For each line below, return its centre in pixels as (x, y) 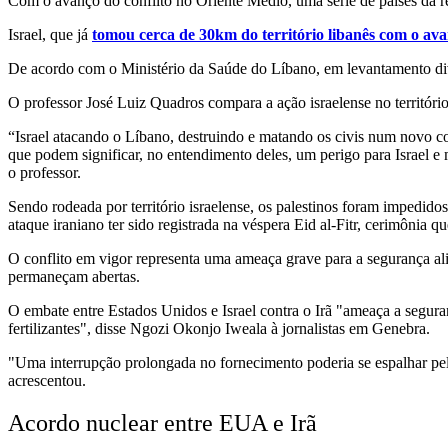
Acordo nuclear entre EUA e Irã (162, 422)
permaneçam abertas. (74, 276)
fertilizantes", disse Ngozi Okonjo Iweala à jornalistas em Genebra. (219, 328)
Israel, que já (50, 34)
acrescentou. (47, 380)
